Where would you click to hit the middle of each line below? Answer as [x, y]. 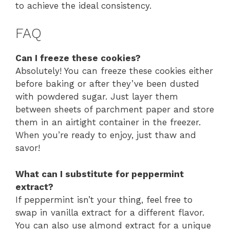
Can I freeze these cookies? [78, 58]
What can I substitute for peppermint [100, 174]
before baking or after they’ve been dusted [107, 84]
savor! [28, 148]
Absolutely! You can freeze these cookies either [114, 71]
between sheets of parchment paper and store [115, 110]
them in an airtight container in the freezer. [108, 122]
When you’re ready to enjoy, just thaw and [106, 135]
